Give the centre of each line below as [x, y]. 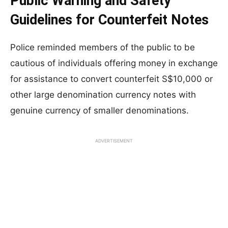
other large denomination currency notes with [103, 94]
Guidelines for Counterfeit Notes [109, 20]
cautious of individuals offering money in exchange [114, 63]
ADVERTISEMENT [114, 140]
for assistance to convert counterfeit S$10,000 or [111, 79]
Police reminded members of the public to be [103, 47]
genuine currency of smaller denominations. [99, 110]
